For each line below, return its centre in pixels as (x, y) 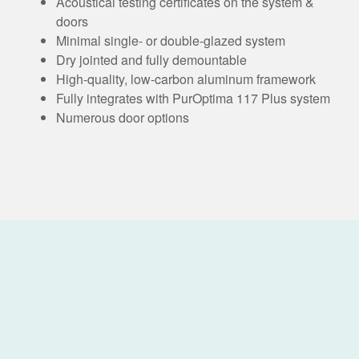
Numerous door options (123, 117)
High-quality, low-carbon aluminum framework (186, 79)
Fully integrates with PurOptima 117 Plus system (193, 98)
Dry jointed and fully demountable (151, 59)
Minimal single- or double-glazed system (171, 40)
